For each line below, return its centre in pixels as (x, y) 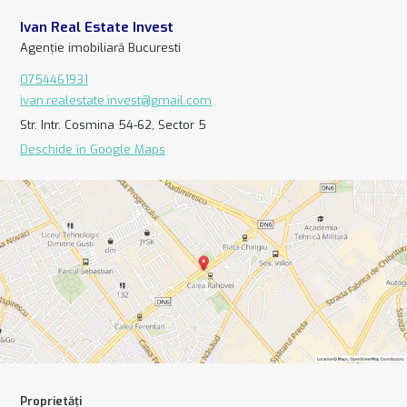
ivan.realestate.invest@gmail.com (116, 100)
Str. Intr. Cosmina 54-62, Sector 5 (113, 124)
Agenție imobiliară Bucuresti (100, 47)
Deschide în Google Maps (93, 149)
